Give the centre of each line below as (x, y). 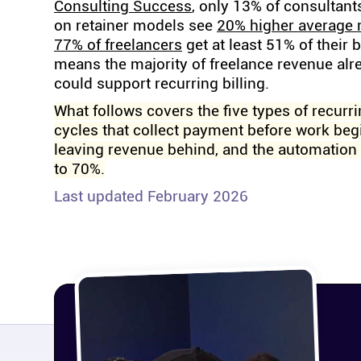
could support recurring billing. (162, 84)
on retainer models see (135, 26)
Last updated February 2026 (151, 197)
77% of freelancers (118, 45)
